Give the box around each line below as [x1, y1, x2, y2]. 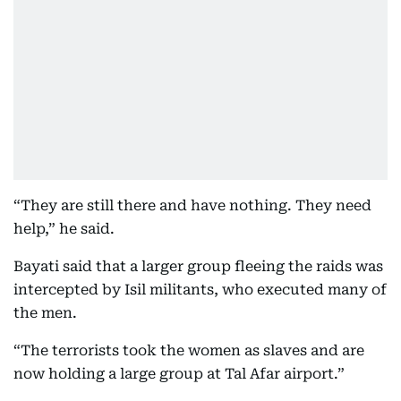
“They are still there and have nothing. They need [13, 197, 371, 214]
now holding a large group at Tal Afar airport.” [13, 365, 345, 382]
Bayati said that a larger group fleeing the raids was [13, 258, 383, 275]
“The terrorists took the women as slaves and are [13, 342, 364, 359]
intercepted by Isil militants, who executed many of [13, 281, 387, 298]
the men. [13, 304, 77, 321]
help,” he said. [13, 220, 115, 237]
